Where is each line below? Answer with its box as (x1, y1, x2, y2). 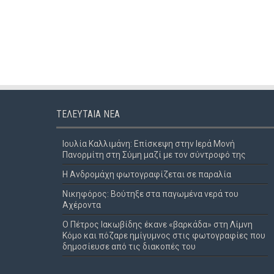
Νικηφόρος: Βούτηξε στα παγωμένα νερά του (62, 189, 239, 199)
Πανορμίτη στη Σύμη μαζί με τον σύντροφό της (62, 150, 246, 160)
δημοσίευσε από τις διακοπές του (62, 242, 196, 251)
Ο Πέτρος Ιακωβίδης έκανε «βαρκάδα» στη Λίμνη (62, 220, 253, 229)
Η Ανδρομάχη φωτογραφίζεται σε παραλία (62, 169, 231, 179)
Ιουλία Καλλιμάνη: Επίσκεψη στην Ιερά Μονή (62, 139, 235, 149)
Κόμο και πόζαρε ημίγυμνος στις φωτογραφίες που (62, 231, 265, 240)
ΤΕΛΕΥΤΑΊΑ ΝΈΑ (56, 108, 120, 120)
